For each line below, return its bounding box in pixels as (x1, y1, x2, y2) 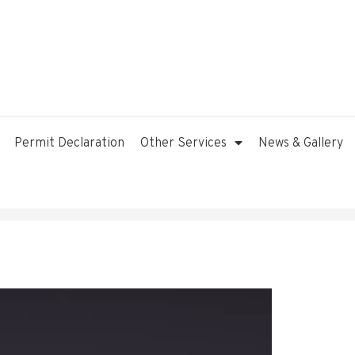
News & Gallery (258, 136, 343, 151)
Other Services (140, 136, 227, 151)
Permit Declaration (14, 136, 124, 151)
